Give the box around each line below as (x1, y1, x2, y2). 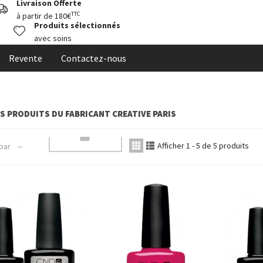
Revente (9, 52, 42, 64)
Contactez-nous (61, 52, 126, 64)
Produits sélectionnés (34, 20, 120, 31)
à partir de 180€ (16, 11, 71, 21)
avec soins (34, 33, 72, 43)
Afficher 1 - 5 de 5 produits (157, 140, 249, 151)
